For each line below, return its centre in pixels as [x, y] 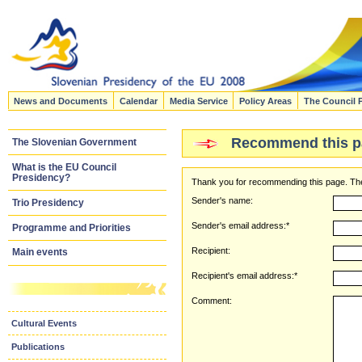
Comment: [212, 300]
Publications [38, 347]
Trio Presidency [48, 202]
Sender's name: [223, 200]
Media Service [198, 101]
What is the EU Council [64, 167]
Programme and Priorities [71, 227]
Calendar [139, 101]
